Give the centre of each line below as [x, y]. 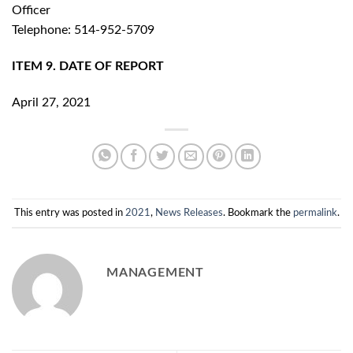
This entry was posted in [69, 212]
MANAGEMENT [155, 272]
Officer [31, 10]
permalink [315, 212]
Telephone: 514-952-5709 [83, 30]
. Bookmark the [258, 212]
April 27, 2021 [51, 102]
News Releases [189, 212]
